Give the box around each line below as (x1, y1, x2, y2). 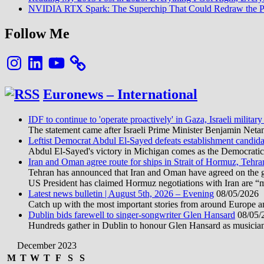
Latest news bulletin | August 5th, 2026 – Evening (28, 188, 214, 199)
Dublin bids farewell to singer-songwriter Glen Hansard (28, 209, 235, 220)
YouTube (47, 52, 81, 63)
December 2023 (16, 240, 77, 250)
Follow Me (5, 26, 70, 42)
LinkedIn (25, 52, 60, 63)
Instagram (4, 52, 41, 63)
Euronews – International (43, 87, 197, 103)
